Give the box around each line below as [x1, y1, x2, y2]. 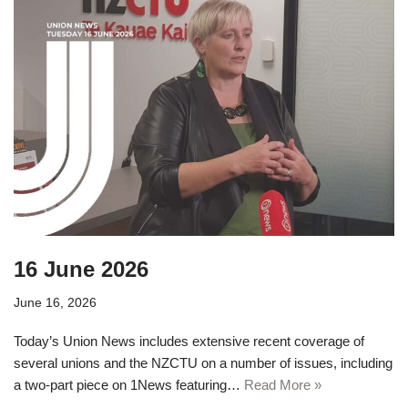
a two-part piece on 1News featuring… [14, 376, 244, 393]
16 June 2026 [14, 256, 148, 281]
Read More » [244, 376, 321, 393]
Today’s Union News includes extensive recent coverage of [14, 332, 364, 349]
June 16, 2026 [14, 295, 97, 310]
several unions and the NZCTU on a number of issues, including [14, 354, 393, 371]
